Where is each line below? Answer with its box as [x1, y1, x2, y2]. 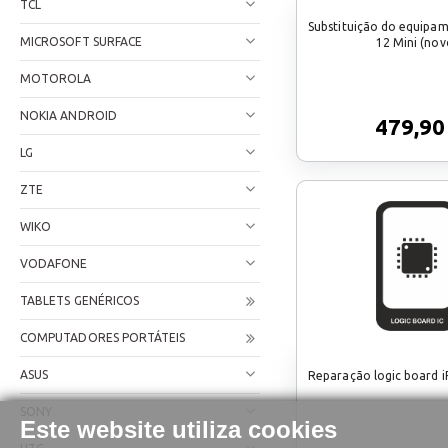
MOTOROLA [20, 72, 92, 85]
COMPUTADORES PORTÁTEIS [20, 331, 186, 344]
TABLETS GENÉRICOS [20, 294, 140, 307]
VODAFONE [20, 257, 88, 270]
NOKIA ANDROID [20, 109, 117, 122]
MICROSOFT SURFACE [20, 35, 143, 48]
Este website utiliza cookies [20, 416, 337, 443]
